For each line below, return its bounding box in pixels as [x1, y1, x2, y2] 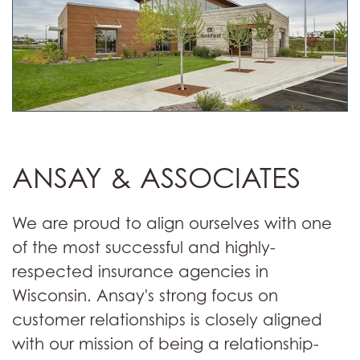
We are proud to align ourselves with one [12, 214, 332, 233]
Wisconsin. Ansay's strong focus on [12, 286, 278, 305]
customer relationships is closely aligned [12, 310, 322, 329]
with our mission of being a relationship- [12, 334, 319, 354]
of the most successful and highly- [12, 238, 276, 257]
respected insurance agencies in [12, 262, 268, 281]
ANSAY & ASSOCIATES [12, 161, 309, 194]
